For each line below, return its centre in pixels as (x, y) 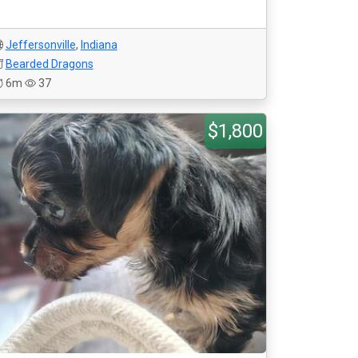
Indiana (99, 45)
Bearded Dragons (49, 64)
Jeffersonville (40, 45)
